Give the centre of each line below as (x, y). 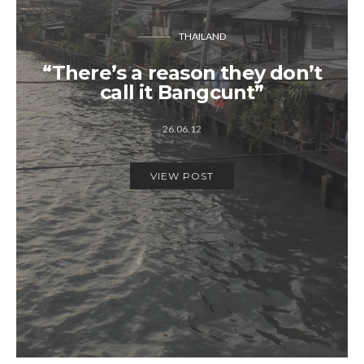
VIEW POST (182, 175)
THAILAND (202, 36)
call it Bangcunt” (182, 92)
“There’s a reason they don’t (182, 72)
